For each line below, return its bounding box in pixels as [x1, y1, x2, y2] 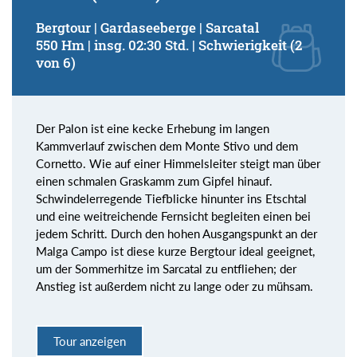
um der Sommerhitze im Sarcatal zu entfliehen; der [36, 261, 296, 277]
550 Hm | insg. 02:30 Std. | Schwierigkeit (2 [36, 37, 302, 54]
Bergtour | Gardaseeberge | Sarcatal [36, 19, 259, 37]
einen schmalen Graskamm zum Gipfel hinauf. [36, 174, 273, 189]
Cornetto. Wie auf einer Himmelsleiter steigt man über [36, 156, 320, 171]
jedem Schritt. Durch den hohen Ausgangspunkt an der [36, 226, 317, 241]
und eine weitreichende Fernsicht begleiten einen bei [36, 209, 311, 224]
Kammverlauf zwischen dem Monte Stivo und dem [36, 139, 298, 154]
